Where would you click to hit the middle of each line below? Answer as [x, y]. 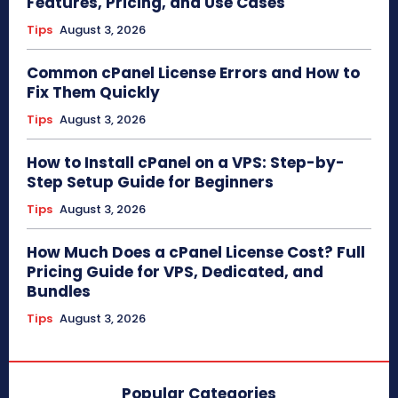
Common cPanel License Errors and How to [193, 72]
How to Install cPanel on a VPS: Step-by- [186, 162]
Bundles [59, 291]
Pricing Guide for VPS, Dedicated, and [175, 271]
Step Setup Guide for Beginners [150, 182]
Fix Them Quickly [93, 92]
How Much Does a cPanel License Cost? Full [196, 252]
